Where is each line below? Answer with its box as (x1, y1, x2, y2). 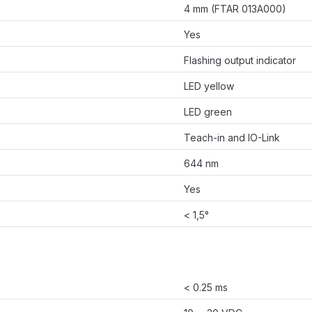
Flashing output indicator (184, 54, 296, 67)
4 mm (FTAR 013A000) (184, 3, 286, 15)
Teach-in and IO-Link (184, 132, 280, 144)
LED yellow (184, 80, 234, 93)
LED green (184, 106, 232, 118)
